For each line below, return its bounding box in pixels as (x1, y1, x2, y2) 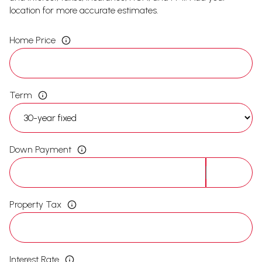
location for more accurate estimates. (9, 5, 158, 16)
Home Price (9, 34, 56, 46)
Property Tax (9, 198, 61, 210)
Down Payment (9, 143, 71, 155)
